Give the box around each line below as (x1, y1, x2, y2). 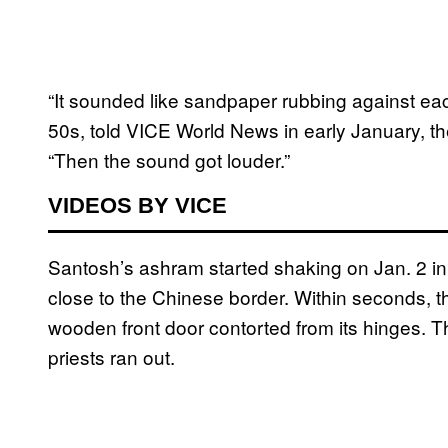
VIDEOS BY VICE (48, 193, 227, 219)
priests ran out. (48, 343, 180, 371)
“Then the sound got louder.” (48, 146, 295, 174)
